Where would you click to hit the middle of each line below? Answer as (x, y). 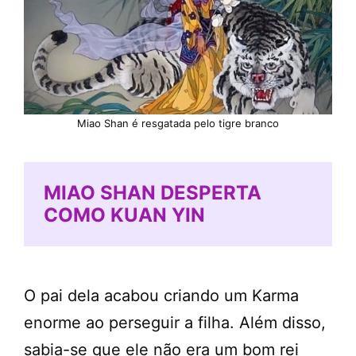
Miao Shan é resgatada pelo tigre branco (178, 123)
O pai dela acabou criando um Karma (161, 296)
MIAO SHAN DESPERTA (153, 192)
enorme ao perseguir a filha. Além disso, (175, 323)
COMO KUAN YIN (124, 215)
